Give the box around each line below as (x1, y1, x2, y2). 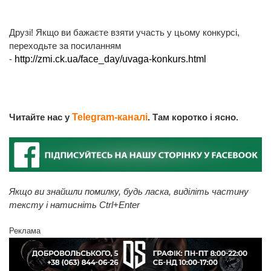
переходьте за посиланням (9, 40, 121, 51)
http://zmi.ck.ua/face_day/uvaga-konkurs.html (15, 53, 206, 64)
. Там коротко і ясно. (148, 111, 238, 122)
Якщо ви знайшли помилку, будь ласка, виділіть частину (9, 186, 249, 197)
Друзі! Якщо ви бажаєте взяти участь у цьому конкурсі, (9, 27, 240, 38)
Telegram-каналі (72, 111, 148, 122)
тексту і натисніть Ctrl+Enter (9, 199, 140, 210)
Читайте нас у (9, 111, 72, 122)
